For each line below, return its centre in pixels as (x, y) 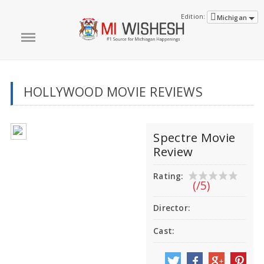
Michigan (232, 17)
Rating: (168, 176)
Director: (172, 208)
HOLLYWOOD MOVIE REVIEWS (113, 92)
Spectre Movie (194, 138)
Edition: (193, 16)
